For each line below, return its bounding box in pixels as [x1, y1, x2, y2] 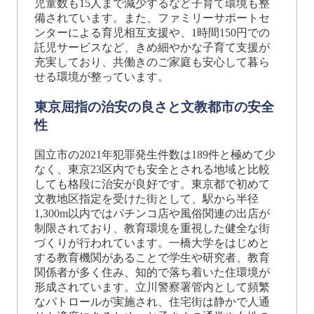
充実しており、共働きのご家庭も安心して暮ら [34, 56, 270, 69]
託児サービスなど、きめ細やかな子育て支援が [34, 41, 270, 54]
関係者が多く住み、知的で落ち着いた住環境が [34, 266, 270, 278]
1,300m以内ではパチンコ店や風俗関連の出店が [34, 207, 270, 219]
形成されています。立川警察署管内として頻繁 [34, 280, 270, 293]
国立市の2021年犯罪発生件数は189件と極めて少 [34, 148, 275, 161]
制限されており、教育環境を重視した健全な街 [34, 221, 270, 234]
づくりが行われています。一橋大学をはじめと [34, 236, 270, 249]
